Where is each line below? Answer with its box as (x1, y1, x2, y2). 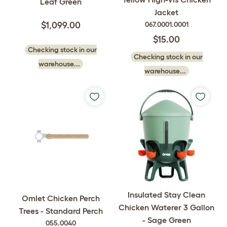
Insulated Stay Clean (128, 190, 205, 200)
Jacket (155, 8, 178, 17)
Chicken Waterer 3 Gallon (119, 203, 214, 212)
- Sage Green (142, 215, 191, 225)
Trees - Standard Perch (18, 206, 103, 215)
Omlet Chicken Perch (21, 193, 100, 203)
